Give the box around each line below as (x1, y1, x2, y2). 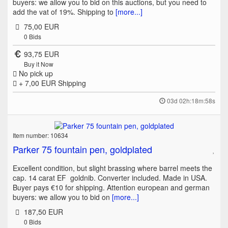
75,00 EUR (23, 21, 59, 32)
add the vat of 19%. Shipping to (13, 6, 116, 17)
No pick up (17, 68, 53, 78)
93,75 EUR (23, 48, 59, 59)
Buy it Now (23, 59, 53, 68)
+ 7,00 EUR (17, 77, 58, 88)
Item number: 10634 (13, 130, 68, 139)
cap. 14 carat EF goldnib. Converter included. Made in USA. (13, 172, 207, 183)
